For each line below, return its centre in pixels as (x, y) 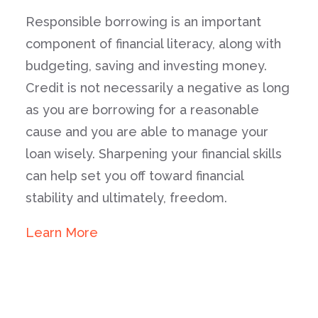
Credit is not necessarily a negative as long (158, 88)
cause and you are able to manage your (147, 132)
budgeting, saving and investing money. (146, 66)
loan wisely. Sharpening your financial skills (154, 154)
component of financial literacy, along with (153, 44)
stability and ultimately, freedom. (126, 198)
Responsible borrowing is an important (143, 22)
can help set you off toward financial (135, 176)
